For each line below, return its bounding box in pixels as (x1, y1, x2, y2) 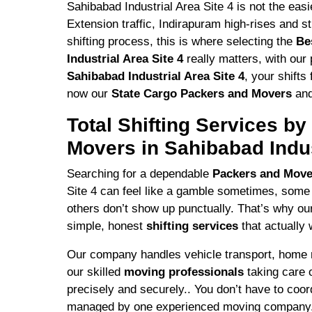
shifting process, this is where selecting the (67, 34, 296, 49)
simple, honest (67, 219, 146, 233)
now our (67, 86, 111, 101)
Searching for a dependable (67, 166, 212, 181)
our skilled (67, 265, 124, 279)
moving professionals (124, 265, 247, 279)
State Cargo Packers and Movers (111, 86, 292, 101)
